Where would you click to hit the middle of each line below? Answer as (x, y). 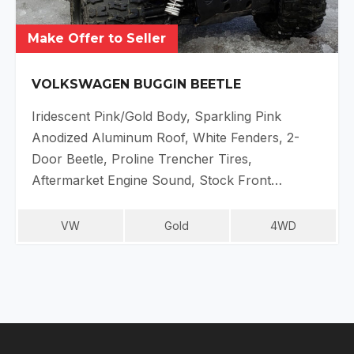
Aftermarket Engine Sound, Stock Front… (157, 180)
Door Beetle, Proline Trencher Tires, (142, 158)
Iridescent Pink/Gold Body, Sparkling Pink (156, 116)
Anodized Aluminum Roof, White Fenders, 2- (166, 137)
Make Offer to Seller (97, 38)
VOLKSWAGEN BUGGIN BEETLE (136, 84)
